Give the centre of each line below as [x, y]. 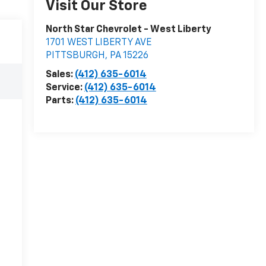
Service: [65, 88]
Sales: [60, 75]
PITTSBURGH [75, 56]
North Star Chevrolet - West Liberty [128, 30]
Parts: [60, 101]
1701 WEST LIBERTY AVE [98, 43]
